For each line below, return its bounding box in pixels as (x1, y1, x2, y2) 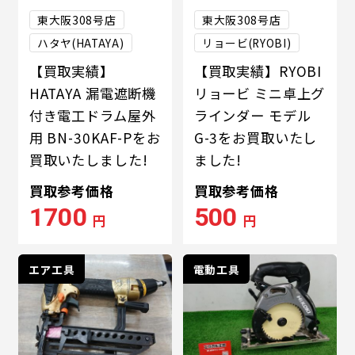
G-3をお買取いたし (193, 127, 318, 147)
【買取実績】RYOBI (193, 60, 323, 81)
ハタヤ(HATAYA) (36, 34, 124, 51)
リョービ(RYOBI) (201, 34, 292, 51)
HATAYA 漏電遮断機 (29, 82, 157, 103)
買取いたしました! (29, 149, 148, 170)
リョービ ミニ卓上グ (193, 82, 326, 103)
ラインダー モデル (193, 105, 311, 125)
